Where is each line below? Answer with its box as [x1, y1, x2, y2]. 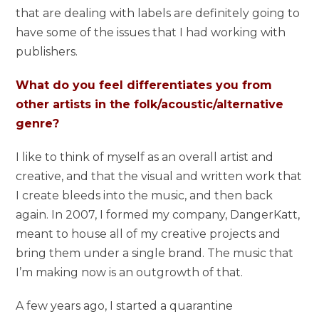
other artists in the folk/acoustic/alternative [16, 97, 284, 111]
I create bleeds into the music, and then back [16, 188, 273, 202]
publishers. [16, 44, 78, 58]
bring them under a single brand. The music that [16, 246, 294, 260]
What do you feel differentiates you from [16, 78, 273, 92]
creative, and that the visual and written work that [16, 169, 303, 183]
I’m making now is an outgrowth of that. [16, 265, 244, 279]
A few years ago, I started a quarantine [16, 298, 234, 313]
